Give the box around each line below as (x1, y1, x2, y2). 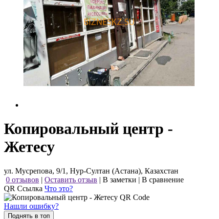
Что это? (44, 184, 73, 193)
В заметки (103, 175, 136, 184)
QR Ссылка (4, 184, 44, 193)
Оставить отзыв (44, 175, 97, 184)
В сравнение (142, 175, 184, 184)
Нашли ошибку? (4, 201, 59, 210)
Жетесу (4, 138, 55, 156)
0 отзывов (6, 175, 39, 184)
